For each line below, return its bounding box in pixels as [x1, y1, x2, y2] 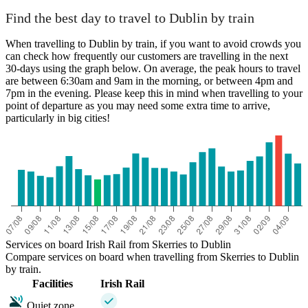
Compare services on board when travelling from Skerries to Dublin [5, 251, 299, 263]
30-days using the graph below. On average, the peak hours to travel [5, 63, 300, 75]
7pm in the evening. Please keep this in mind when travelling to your [5, 87, 302, 100]
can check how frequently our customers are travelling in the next [5, 50, 288, 63]
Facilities [32, 278, 73, 290]
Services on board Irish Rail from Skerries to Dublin [5, 239, 231, 251]
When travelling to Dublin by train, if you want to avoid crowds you [5, 38, 301, 50]
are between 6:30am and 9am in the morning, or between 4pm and [5, 75, 293, 87]
